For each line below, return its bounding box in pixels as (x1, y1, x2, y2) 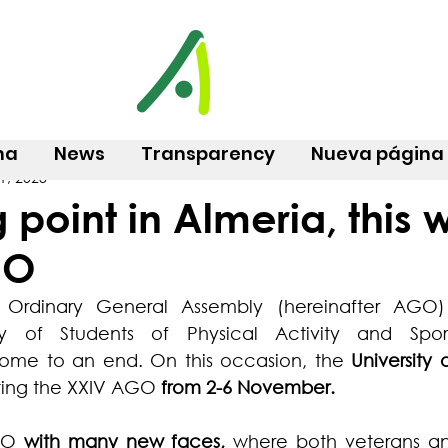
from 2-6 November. (156, 376, 335, 398)
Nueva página (311, 141, 444, 166)
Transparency (141, 141, 275, 166)
